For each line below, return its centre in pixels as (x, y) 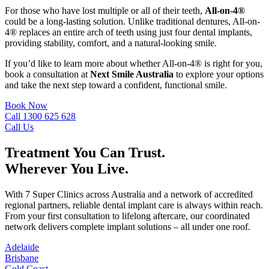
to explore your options (219, 74)
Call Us (19, 127)
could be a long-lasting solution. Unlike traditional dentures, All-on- (132, 21)
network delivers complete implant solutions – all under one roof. (128, 226)
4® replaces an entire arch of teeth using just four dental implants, (128, 32)
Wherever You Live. (67, 168)
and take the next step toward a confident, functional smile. (116, 85)
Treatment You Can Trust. (85, 152)
